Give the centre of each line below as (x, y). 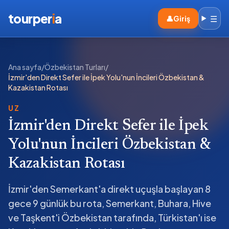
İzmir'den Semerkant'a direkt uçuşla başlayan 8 (109, 189)
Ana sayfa (25, 67)
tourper (30, 18)
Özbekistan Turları (75, 67)
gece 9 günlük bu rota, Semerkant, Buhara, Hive (110, 203)
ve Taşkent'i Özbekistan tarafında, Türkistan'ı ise (112, 217)
